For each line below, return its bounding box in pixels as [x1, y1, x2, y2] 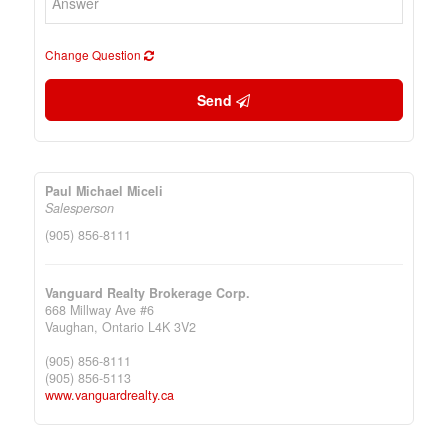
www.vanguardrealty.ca [44, 386, 174, 404]
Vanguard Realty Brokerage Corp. [44, 284, 250, 302]
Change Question [44, 46, 144, 63]
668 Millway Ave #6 [44, 301, 154, 319]
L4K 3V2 [147, 318, 196, 336]
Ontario [101, 318, 144, 336]
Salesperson [44, 199, 114, 217]
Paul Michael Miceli [44, 182, 163, 200]
